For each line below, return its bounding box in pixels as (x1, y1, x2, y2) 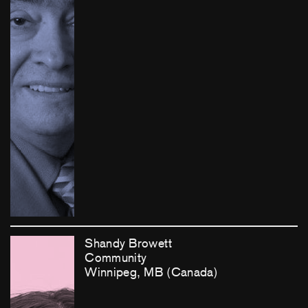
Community (85, 250, 147, 265)
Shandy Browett (85, 236, 172, 250)
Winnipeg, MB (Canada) (85, 265, 219, 279)
